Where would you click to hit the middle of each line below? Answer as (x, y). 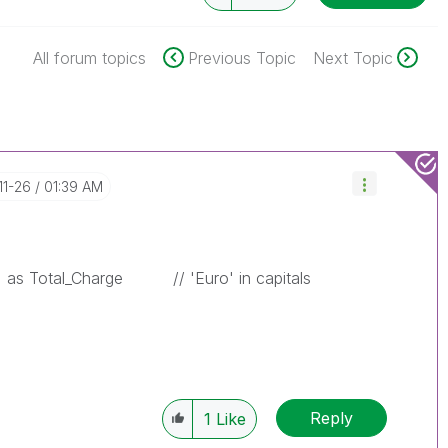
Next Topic (352, 58)
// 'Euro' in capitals (217, 278)
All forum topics (89, 58)
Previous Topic (241, 58)
